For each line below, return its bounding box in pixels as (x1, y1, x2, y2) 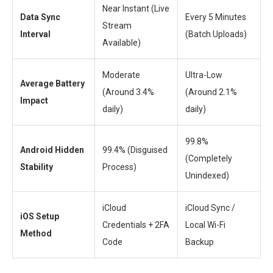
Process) (102, 162, 136, 172)
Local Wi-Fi (185, 220, 225, 230)
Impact (20, 96, 48, 106)
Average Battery (20, 79, 85, 89)
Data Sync (20, 12, 60, 23)
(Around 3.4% (102, 87, 154, 97)
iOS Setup (20, 211, 59, 222)
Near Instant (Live (102, 4, 169, 14)
